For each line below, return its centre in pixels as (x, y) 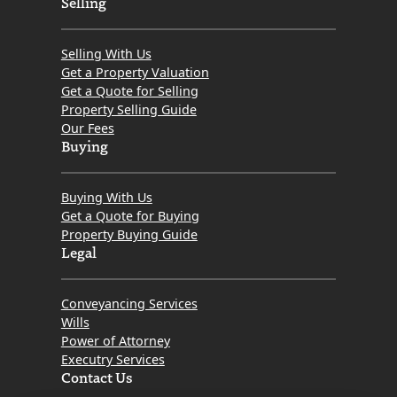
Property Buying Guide (129, 235)
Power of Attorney (115, 341)
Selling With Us (106, 54)
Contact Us (97, 377)
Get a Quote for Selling (129, 91)
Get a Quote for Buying (130, 216)
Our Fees (87, 128)
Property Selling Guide (128, 110)
